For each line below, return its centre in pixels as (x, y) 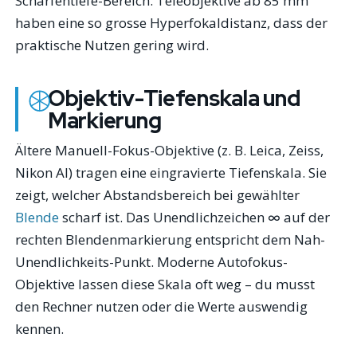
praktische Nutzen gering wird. (112, 45)
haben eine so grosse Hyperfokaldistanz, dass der (172, 22)
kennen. (40, 328)
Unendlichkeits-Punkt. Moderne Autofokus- (152, 261)
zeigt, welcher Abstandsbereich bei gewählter (158, 194)
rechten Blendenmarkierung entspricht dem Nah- (171, 239)
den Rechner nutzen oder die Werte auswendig (162, 306)
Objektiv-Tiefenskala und (174, 98)
